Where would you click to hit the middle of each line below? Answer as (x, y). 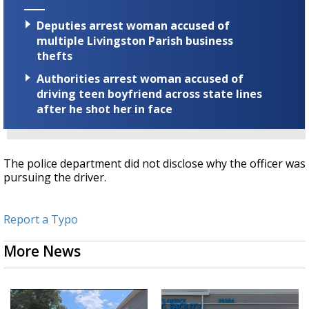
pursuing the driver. (56, 178)
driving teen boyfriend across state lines (149, 94)
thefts (54, 56)
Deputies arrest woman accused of (133, 26)
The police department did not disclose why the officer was (154, 164)
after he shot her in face (104, 109)
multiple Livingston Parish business (135, 41)
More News (42, 251)
